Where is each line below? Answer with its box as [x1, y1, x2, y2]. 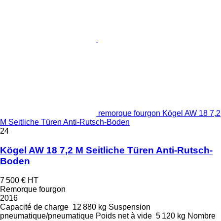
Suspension [109, 202, 150, 211]
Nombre [187, 211, 216, 220]
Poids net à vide [96, 211, 152, 220]
